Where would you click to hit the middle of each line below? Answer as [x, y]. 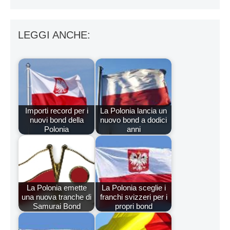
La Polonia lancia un [133, 110]
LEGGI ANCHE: [54, 35]
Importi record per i [56, 110]
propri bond [133, 206]
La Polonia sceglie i [133, 187]
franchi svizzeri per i [133, 197]
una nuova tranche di [56, 197]
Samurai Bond [56, 206]
